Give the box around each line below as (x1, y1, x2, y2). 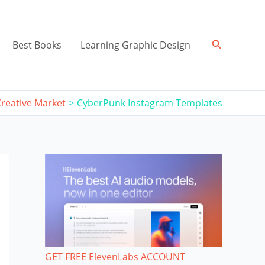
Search (211, 37, 245, 51)
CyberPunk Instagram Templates (77, 96, 222, 109)
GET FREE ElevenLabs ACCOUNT (45, 250, 185, 263)
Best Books (12, 38, 62, 51)
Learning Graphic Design (80, 38, 190, 51)
